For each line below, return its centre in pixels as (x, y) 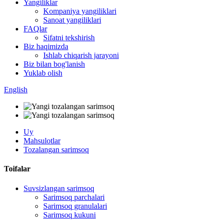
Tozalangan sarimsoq (56, 150)
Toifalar (17, 169)
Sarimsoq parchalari (74, 197)
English (16, 90)
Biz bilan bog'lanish (54, 64)
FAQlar (35, 29)
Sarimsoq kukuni (69, 215)
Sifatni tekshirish (69, 38)
